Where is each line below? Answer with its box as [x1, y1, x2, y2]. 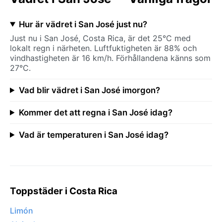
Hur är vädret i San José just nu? [18, 19, 147, 29]
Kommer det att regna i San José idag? [18, 107, 172, 117]
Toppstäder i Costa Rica [10, 185, 117, 197]
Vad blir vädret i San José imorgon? [18, 85, 160, 95]
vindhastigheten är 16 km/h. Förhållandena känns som [10, 53, 211, 63]
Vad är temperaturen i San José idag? [18, 129, 168, 140]
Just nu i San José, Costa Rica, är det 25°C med [10, 33, 191, 43]
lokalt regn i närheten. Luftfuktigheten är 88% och [10, 43, 197, 53]
